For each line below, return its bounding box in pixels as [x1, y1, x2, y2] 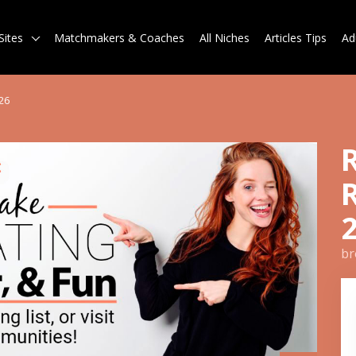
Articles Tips [265, 29, 327, 45]
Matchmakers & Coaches [54, 29, 184, 45]
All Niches [199, 29, 250, 45]
